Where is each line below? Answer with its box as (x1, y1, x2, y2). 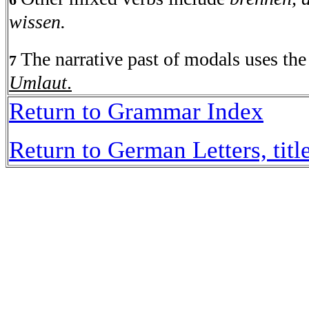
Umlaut (9, 72, 67, 93)
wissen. (9, 11, 66, 32)
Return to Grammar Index (9, 98, 263, 125)
